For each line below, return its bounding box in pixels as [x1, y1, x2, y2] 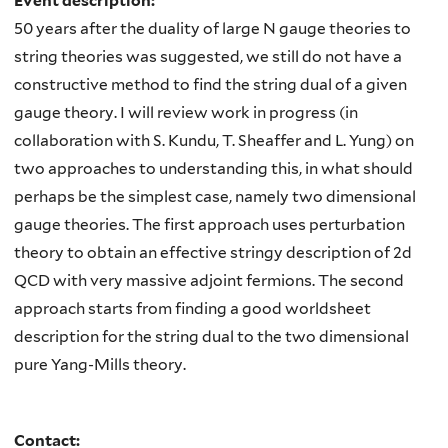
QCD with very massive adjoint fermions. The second [14, 271, 404, 291]
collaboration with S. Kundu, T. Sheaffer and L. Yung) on [14, 131, 414, 151]
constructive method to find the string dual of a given [14, 75, 407, 95]
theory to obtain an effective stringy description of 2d [14, 243, 412, 263]
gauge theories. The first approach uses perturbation [14, 215, 405, 235]
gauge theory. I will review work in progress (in [14, 103, 358, 123]
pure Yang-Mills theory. [14, 355, 186, 375]
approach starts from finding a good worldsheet [14, 299, 371, 319]
